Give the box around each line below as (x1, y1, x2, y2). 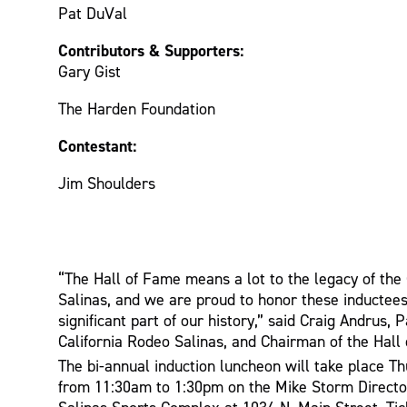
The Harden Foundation (58, 98, 216, 118)
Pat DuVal (58, 3, 128, 23)
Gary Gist (58, 61, 122, 81)
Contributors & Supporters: (58, 39, 244, 61)
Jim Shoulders (58, 173, 156, 193)
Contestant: (58, 134, 137, 156)
